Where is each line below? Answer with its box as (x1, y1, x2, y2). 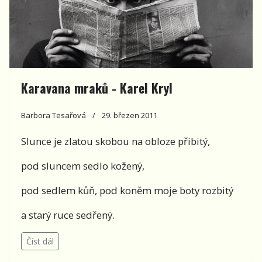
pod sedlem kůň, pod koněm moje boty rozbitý (21, 184, 233, 198)
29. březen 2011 (102, 110, 157, 121)
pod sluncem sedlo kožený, (21, 159, 144, 173)
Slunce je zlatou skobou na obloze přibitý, (21, 135, 210, 149)
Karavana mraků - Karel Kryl (21, 78, 173, 98)
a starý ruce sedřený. (21, 208, 115, 222)
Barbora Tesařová (21, 110, 86, 121)
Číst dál (26, 236, 54, 247)
